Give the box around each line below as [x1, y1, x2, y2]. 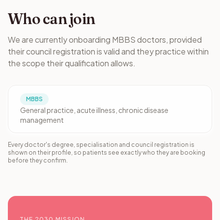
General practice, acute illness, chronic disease [20, 106, 168, 114]
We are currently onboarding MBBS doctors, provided [8, 34, 202, 45]
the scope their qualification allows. [8, 58, 136, 68]
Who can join [8, 10, 95, 28]
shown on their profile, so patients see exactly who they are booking [8, 149, 205, 156]
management [20, 115, 64, 124]
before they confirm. [8, 157, 68, 164]
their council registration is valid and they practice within [8, 46, 209, 56]
